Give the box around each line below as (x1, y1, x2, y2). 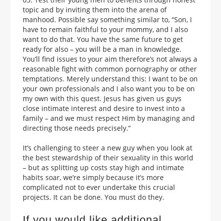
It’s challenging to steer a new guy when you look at (23, 143, 192, 152)
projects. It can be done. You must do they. (23, 192, 164, 202)
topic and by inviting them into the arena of (23, 4, 167, 14)
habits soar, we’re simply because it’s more (23, 172, 164, 182)
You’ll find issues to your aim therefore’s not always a (23, 54, 197, 64)
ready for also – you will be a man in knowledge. (23, 44, 182, 54)
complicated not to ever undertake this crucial (23, 182, 175, 192)
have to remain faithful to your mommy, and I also (23, 24, 188, 34)
